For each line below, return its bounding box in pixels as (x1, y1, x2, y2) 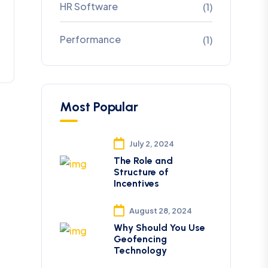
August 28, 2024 (129, 206, 192, 215)
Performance (59, 33, 121, 45)
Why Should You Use (113, 222, 205, 233)
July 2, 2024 (129, 139, 174, 148)
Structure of (113, 166, 169, 178)
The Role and (113, 155, 173, 166)
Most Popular (59, 99, 138, 115)
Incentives (113, 178, 159, 189)
